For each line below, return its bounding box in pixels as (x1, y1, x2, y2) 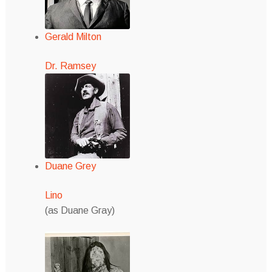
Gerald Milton (44, 32, 101, 42)
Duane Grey (44, 161, 96, 171)
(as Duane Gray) (44, 205, 115, 216)
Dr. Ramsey (44, 61, 96, 71)
